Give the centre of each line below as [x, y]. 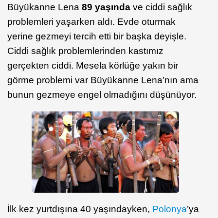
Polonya [170, 209]
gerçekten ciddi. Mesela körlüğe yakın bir [93, 66]
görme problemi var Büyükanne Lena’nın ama [103, 80]
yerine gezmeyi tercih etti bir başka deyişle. [97, 36]
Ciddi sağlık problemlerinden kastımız [85, 51]
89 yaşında [105, 7]
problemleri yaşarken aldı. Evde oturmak [91, 22]
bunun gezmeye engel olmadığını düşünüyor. [102, 95]
